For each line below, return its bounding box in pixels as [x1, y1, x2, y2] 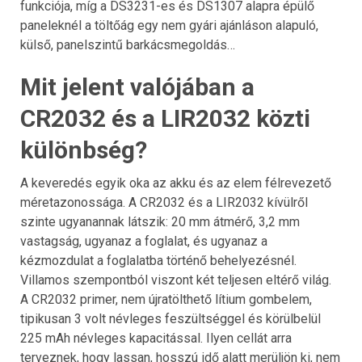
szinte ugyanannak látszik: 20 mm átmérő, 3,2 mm [20, 213, 300, 229]
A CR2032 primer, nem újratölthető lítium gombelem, [20, 291, 312, 307]
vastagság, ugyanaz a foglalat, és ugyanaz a [20, 233, 267, 249]
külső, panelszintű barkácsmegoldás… [20, 36, 235, 53]
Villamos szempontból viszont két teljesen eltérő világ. [20, 271, 331, 288]
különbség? [20, 135, 147, 164]
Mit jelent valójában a [20, 72, 255, 101]
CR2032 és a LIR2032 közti [20, 103, 310, 133]
